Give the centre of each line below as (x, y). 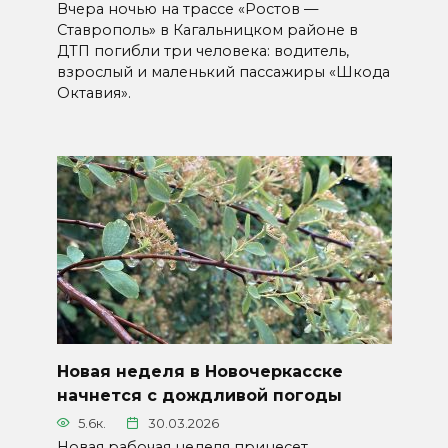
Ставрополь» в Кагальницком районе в (207, 30)
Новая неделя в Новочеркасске (199, 371)
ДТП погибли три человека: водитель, (202, 51)
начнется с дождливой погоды (199, 395)
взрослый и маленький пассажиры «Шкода (223, 72)
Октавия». (93, 93)
